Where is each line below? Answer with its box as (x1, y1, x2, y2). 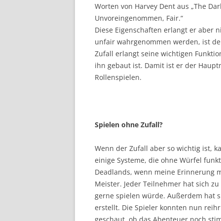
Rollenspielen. (95, 73, 142, 82)
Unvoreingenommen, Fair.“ (95, 13, 183, 23)
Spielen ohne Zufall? (95, 120, 163, 129)
